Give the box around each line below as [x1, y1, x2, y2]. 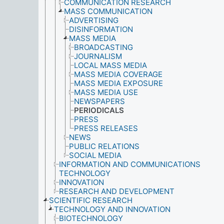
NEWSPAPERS [74, 96, 125, 106]
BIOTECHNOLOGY [59, 213, 123, 223]
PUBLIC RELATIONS [69, 141, 139, 151]
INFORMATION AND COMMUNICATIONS [59, 159, 200, 169]
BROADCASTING [74, 42, 133, 52]
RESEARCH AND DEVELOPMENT [59, 186, 174, 196]
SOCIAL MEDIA [69, 150, 121, 160]
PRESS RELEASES [74, 123, 138, 133]
